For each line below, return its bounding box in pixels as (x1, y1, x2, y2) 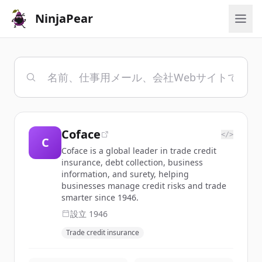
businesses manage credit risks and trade (61, 180, 226, 191)
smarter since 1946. (61, 192, 139, 203)
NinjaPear (35, 11, 93, 26)
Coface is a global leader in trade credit (61, 145, 216, 156)
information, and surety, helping (61, 168, 189, 180)
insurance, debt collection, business (61, 157, 203, 168)
